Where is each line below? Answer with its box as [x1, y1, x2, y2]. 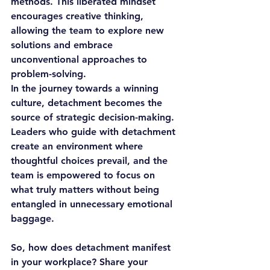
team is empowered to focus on [11, 169, 158, 181]
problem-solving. [11, 68, 86, 80]
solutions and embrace [11, 39, 116, 51]
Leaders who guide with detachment [11, 126, 178, 137]
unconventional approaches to [11, 54, 150, 65]
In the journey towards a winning [11, 83, 162, 94]
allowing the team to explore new [11, 25, 167, 36]
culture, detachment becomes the [11, 97, 165, 108]
